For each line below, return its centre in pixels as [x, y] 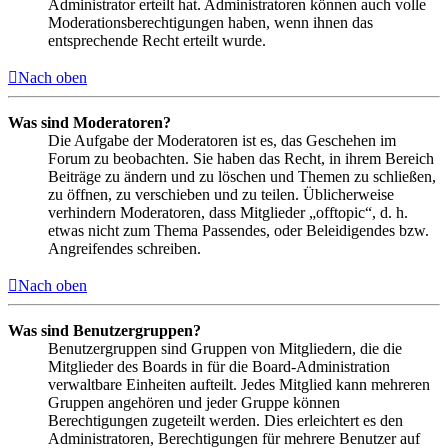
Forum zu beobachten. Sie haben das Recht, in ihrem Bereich [241, 159]
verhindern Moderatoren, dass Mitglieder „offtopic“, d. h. [228, 213]
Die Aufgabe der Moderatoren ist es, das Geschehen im [222, 141]
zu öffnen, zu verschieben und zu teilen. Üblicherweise [221, 195]
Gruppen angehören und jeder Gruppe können [194, 403]
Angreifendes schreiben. [124, 249]
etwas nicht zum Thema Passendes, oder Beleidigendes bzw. [238, 231]
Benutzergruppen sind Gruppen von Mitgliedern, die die [225, 349]
